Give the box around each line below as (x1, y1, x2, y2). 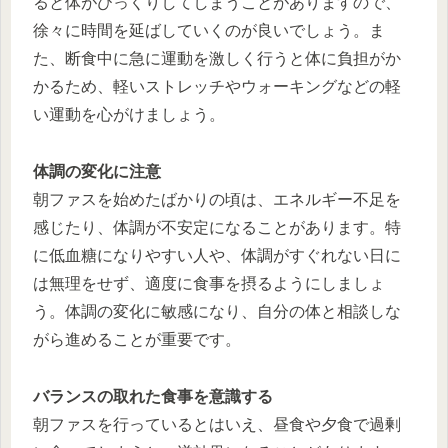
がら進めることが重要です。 (33, 330, 241, 348)
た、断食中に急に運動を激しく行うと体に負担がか (33, 49, 401, 67)
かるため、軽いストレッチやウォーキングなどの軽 (33, 77, 401, 95)
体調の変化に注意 (33, 162, 161, 180)
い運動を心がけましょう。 (33, 105, 225, 123)
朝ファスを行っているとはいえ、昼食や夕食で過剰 (33, 415, 401, 433)
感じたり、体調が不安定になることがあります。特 (33, 218, 401, 236)
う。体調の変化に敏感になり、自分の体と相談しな (33, 302, 401, 320)
